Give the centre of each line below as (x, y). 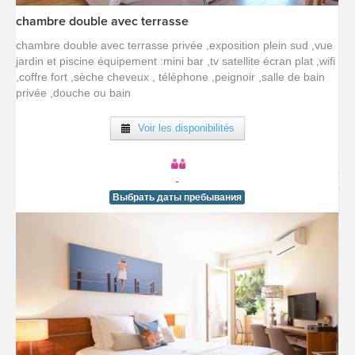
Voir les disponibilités (183, 128)
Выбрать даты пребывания (177, 197)
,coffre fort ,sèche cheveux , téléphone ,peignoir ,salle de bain (170, 77)
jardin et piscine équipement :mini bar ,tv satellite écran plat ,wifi (176, 61)
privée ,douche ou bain (73, 93)
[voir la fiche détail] (177, 24)
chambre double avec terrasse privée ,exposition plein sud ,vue (174, 45)
